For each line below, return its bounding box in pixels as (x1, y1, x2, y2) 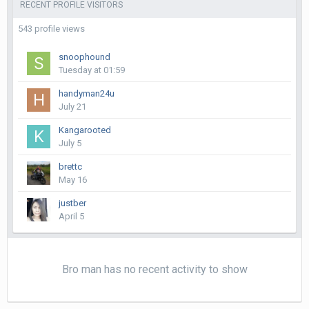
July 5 (59, 137, 81, 148)
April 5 (59, 210, 84, 221)
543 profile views (18, 23, 85, 34)
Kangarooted (59, 124, 111, 135)
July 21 (59, 101, 86, 112)
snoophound (59, 51, 110, 62)
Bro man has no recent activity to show (61, 262, 248, 276)
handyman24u (59, 88, 114, 99)
